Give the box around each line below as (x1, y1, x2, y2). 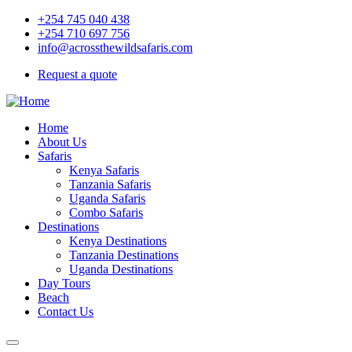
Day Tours (38, 277, 90, 290)
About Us (38, 135, 86, 148)
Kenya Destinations (69, 234, 167, 247)
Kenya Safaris (69, 163, 139, 177)
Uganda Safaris (69, 192, 145, 205)
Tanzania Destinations (69, 248, 178, 262)
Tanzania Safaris (69, 178, 151, 191)
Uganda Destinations (69, 262, 173, 276)
